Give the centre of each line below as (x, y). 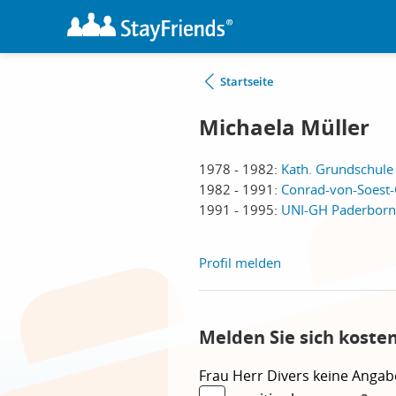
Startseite (247, 81)
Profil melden (240, 263)
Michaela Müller (284, 127)
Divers (290, 376)
